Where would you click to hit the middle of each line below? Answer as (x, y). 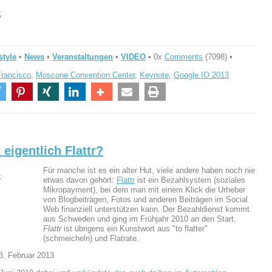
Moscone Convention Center (85, 75)
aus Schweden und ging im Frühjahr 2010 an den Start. (140, 219)
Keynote (154, 75)
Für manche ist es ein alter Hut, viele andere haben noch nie (149, 170)
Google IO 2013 (201, 75)
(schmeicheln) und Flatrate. (91, 238)
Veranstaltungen (83, 56)
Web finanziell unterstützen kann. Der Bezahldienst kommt (146, 209)
